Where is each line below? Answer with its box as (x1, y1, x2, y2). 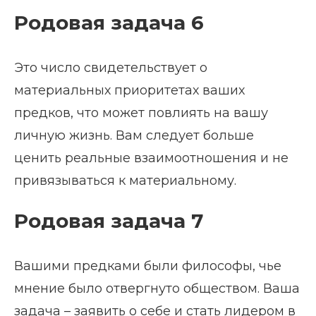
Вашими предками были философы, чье (14, 258, 281, 274)
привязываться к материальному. (14, 173, 236, 189)
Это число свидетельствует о (14, 60, 207, 76)
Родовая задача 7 (14, 209, 203, 233)
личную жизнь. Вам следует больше (14, 128, 254, 144)
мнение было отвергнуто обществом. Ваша (14, 281, 300, 297)
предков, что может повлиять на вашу (14, 105, 268, 121)
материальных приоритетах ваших (14, 83, 245, 99)
